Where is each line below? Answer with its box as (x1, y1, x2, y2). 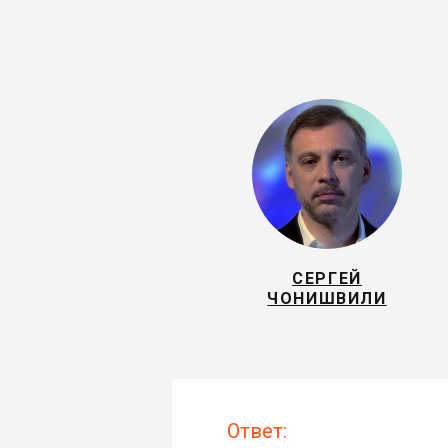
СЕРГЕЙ (292, 269, 362, 288)
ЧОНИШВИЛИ (267, 289, 387, 308)
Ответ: (227, 419, 287, 443)
